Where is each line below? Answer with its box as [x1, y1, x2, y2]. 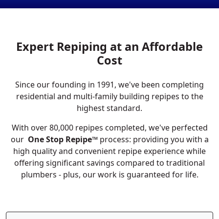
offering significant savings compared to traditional [14, 157, 205, 168]
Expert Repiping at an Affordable [16, 39, 203, 54]
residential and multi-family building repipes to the [16, 91, 203, 102]
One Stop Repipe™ [27, 134, 98, 145]
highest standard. [77, 103, 142, 113]
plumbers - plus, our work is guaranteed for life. [21, 169, 198, 180]
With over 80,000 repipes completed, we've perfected [11, 122, 208, 133]
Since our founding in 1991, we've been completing [15, 79, 204, 90]
